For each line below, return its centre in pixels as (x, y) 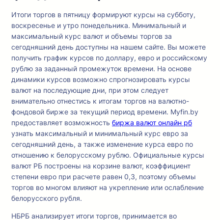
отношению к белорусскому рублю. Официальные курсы (108, 155)
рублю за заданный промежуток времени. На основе (101, 69)
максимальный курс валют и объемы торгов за (92, 36)
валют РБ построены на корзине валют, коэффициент (101, 166)
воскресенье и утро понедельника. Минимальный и (99, 26)
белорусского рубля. (47, 198)
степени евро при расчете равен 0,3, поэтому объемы (104, 177)
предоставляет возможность (62, 123)
